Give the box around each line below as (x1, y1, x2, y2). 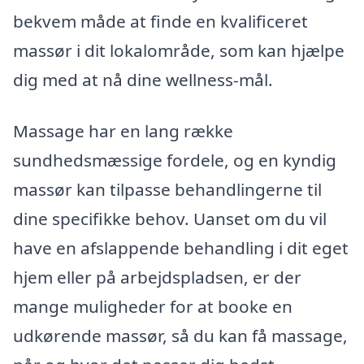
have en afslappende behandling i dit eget (13, 236, 349, 260)
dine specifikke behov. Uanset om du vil (13, 207, 327, 231)
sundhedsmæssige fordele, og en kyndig (13, 149, 336, 172)
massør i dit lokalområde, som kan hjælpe (13, 38, 344, 62)
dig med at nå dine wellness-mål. (13, 67, 273, 91)
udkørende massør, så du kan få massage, (13, 324, 348, 348)
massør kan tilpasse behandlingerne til (13, 178, 322, 201)
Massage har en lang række (13, 119, 233, 143)
